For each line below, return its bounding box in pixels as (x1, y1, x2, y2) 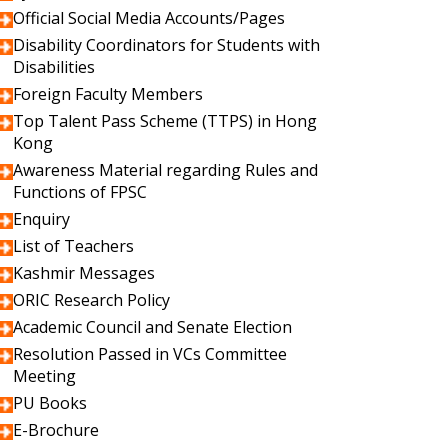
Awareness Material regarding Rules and (13, 159, 318, 181)
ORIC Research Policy (13, 289, 170, 311)
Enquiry (13, 208, 70, 230)
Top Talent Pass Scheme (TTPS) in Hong (13, 110, 317, 132)
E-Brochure (13, 419, 99, 441)
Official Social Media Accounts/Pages (13, 7, 285, 29)
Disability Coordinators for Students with (13, 34, 320, 56)
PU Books (13, 392, 87, 414)
